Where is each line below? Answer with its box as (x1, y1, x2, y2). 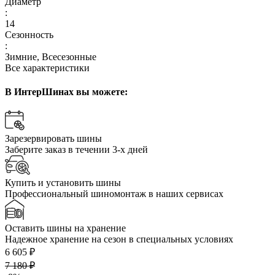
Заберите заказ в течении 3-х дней (5, 144, 148, 155)
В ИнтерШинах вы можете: (5, 87, 128, 98)
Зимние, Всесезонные (5, 51, 96, 62)
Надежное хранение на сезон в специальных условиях (5, 234, 233, 245)
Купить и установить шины (5, 177, 121, 188)
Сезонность (5, 29, 53, 40)
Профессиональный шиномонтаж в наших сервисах (5, 188, 223, 199)
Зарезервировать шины (5, 133, 102, 144)
